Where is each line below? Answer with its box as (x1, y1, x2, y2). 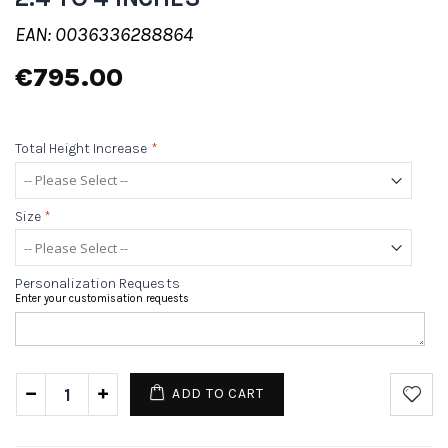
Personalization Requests (15, 275, 180, 293)
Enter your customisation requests (15, 292, 189, 306)
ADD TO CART (172, 385, 264, 403)
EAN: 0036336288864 (15, 23, 193, 47)
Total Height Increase (15, 140, 148, 158)
